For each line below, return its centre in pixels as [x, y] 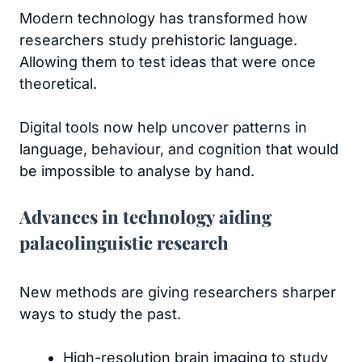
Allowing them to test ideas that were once [168, 62]
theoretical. [58, 84]
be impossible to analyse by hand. [137, 171]
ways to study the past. [100, 314]
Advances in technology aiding [145, 217]
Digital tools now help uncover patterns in [163, 127]
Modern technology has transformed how [164, 18]
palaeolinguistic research [124, 242]
